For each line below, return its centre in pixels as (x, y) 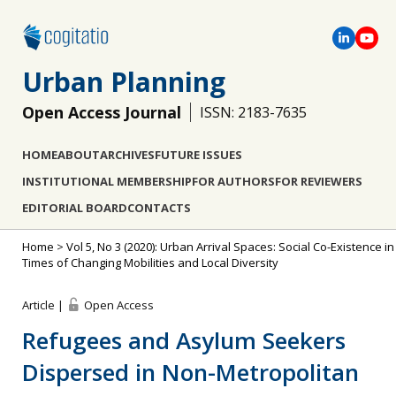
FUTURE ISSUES (198, 155)
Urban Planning (124, 82)
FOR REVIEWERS (319, 181)
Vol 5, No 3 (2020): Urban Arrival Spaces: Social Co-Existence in (230, 247)
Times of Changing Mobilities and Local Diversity (150, 263)
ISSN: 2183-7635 (253, 112)
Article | (44, 305)
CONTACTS (159, 208)
